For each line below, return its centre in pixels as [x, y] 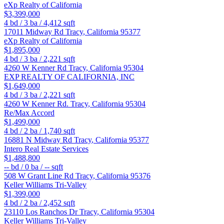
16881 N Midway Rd [39, 140]
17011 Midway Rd [35, 32]
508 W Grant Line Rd [40, 176]
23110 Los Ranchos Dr [42, 212]
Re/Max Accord [29, 113]
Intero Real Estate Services [46, 149]
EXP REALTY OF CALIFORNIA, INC [69, 77]
